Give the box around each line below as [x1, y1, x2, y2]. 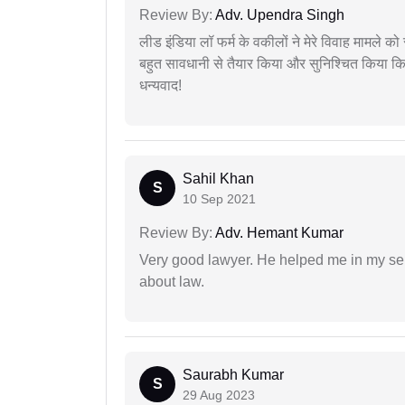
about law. [139, 274, 204, 290]
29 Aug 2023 [183, 388, 255, 403]
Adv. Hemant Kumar [212, 225, 344, 241]
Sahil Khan [183, 171, 254, 187]
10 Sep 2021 [183, 192, 256, 207]
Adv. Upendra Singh [212, 7, 344, 24]
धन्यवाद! [139, 78, 182, 94]
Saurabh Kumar [183, 367, 284, 383]
